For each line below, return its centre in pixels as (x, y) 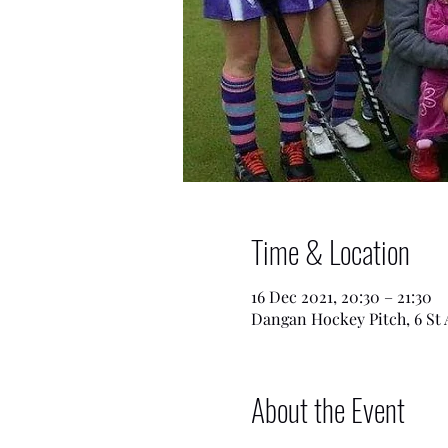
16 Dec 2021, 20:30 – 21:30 (341, 296)
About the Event (327, 409)
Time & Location (330, 251)
